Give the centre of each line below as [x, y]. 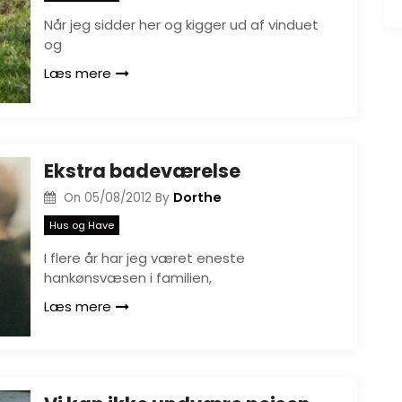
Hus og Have [82, 225]
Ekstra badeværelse [142, 171]
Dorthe [197, 197]
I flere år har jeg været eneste [144, 258]
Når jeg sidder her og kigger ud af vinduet [181, 24]
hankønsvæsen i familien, [128, 277]
